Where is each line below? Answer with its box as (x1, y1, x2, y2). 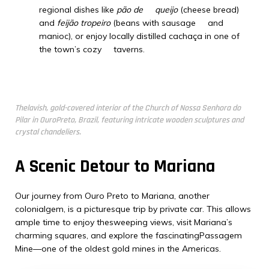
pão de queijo (116, 4, 178, 15)
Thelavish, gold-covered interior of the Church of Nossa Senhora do (15, 103, 241, 113)
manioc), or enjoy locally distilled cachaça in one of (39, 31, 240, 41)
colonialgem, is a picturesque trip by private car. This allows (15, 204, 251, 214)
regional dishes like (39, 4, 116, 15)
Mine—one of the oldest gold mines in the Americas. (15, 243, 221, 254)
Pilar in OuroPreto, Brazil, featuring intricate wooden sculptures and (15, 115, 244, 125)
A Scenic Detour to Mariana (15, 155, 215, 178)
